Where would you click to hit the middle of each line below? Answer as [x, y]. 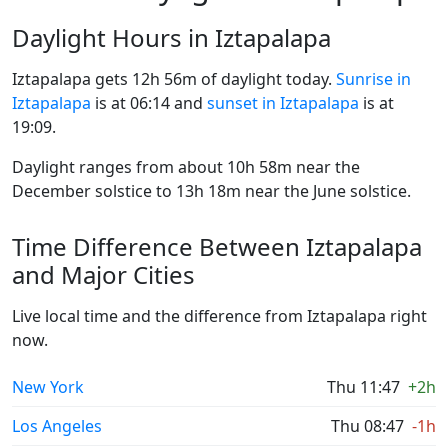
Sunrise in [373, 79]
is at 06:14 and [149, 103]
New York [48, 387]
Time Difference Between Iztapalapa [217, 246]
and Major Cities [103, 274]
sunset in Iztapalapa [283, 103]
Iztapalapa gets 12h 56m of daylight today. [174, 79]
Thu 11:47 [363, 387]
